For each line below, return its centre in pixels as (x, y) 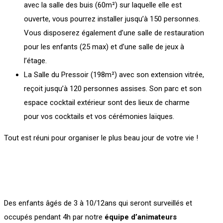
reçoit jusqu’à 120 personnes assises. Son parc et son (113, 89)
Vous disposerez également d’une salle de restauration (114, 33)
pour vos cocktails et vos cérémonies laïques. (99, 116)
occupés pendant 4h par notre (54, 217)
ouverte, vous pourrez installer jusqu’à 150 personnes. (112, 19)
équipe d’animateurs (141, 217)
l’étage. (35, 61)
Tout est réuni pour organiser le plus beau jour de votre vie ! (101, 138)
